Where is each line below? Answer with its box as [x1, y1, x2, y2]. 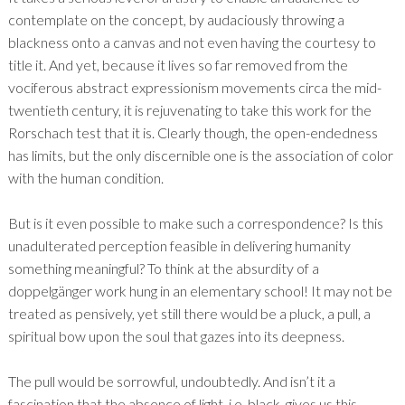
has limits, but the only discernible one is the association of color [7, 146, 393, 164]
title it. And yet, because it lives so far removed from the [7, 55, 348, 73]
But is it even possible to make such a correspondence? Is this [7, 213, 383, 231]
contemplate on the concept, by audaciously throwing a [7, 10, 344, 28]
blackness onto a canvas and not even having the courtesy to [7, 33, 376, 51]
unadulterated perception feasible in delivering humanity [7, 236, 351, 254]
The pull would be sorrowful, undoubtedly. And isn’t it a [7, 372, 335, 390]
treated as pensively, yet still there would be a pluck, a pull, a [7, 304, 371, 322]
